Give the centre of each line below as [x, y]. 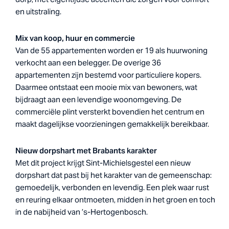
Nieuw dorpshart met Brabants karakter [86, 151]
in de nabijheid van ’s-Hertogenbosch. [82, 212]
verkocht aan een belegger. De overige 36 [88, 63]
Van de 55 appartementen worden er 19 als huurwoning [111, 51]
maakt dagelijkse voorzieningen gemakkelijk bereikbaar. [112, 124]
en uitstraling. [38, 12]
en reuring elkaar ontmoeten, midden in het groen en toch [115, 200]
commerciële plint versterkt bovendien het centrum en [110, 112]
